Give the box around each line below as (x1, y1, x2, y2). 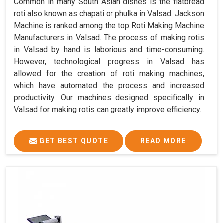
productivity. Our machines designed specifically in (14, 92, 204, 102)
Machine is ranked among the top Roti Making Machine (14, 20, 204, 30)
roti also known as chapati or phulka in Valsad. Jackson (14, 8, 204, 18)
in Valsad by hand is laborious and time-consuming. (14, 44, 204, 54)
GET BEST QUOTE (37, 136, 108, 145)
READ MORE (140, 136, 186, 145)
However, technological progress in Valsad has (14, 56, 204, 66)
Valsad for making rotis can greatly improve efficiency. (14, 104, 201, 114)
